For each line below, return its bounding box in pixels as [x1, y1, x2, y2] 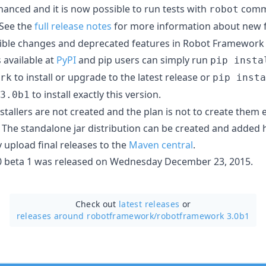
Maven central [129, 138, 193, 151]
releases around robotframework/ [16, 210, 157, 221]
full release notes [34, 19, 112, 33]
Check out [75, 198, 119, 210]
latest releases [119, 198, 180, 210]
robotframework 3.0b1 [157, 210, 250, 221]
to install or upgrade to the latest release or [12, 70, 213, 84]
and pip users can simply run [76, 53, 210, 66]
